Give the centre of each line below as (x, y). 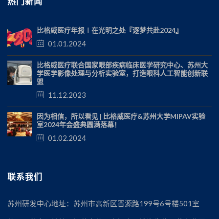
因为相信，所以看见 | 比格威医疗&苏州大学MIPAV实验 (121, 116)
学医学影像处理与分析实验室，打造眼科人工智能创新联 (122, 73)
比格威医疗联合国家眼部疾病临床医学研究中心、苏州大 (122, 65)
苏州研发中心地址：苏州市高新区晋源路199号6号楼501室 (103, 204)
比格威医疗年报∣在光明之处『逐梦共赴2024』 (109, 30)
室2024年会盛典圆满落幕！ (79, 125)
